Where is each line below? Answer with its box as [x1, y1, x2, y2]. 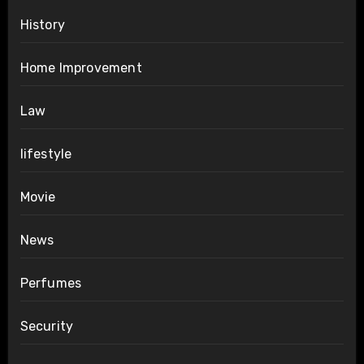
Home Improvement [19, 59, 142, 76]
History [19, 16, 65, 32]
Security [19, 318, 74, 334]
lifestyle [19, 145, 72, 162]
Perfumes [19, 275, 82, 291]
